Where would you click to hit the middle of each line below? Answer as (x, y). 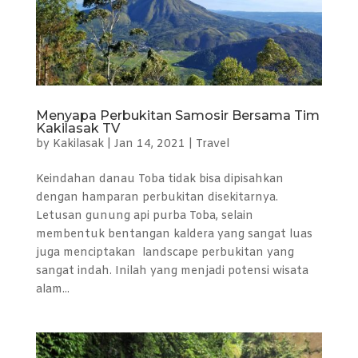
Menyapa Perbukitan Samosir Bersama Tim (177, 115)
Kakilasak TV (78, 128)
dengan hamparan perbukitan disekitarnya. (157, 197)
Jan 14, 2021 (149, 144)
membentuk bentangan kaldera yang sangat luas (174, 234)
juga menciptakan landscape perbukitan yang (165, 253)
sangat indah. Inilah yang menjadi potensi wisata (172, 271)
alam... (52, 289)
